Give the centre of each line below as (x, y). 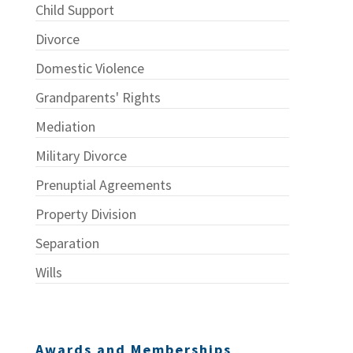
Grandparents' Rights (98, 98)
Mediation (65, 127)
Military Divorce (81, 156)
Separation (67, 243)
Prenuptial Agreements (103, 185)
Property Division (85, 214)
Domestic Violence (89, 69)
